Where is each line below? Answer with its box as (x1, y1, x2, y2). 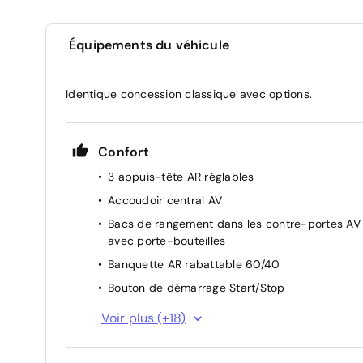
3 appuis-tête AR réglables (108, 169, 254, 184)
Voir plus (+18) (101, 309, 186, 327)
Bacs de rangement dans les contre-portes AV (108, 216, 361, 231)
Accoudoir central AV (108, 192, 222, 207)
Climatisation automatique (108, 327, 250, 342)
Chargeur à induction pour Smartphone (108, 303, 320, 318)
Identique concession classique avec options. (66, 86, 312, 101)
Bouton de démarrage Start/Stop (108, 280, 285, 295)
